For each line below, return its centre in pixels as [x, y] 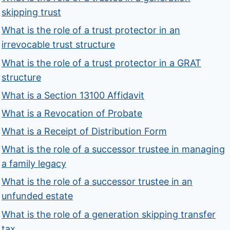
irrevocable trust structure [59, 45]
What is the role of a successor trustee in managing [113, 149]
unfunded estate [37, 196]
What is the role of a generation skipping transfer [109, 214]
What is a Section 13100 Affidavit [73, 95]
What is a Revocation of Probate [72, 113]
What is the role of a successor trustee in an [97, 182]
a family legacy [34, 164]
